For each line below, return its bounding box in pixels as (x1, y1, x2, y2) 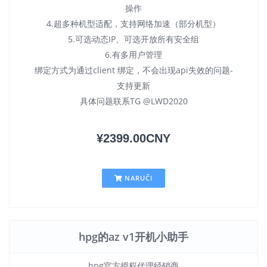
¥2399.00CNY (97, 132, 170, 145)
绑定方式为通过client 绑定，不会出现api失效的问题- (34, 64, 233, 76)
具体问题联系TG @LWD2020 (79, 95, 188, 107)
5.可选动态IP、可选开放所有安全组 (68, 33, 199, 45)
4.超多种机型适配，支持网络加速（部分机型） (46, 18, 221, 29)
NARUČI (122, 173, 153, 182)
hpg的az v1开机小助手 (79, 229, 188, 244)
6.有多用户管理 (105, 49, 162, 60)
